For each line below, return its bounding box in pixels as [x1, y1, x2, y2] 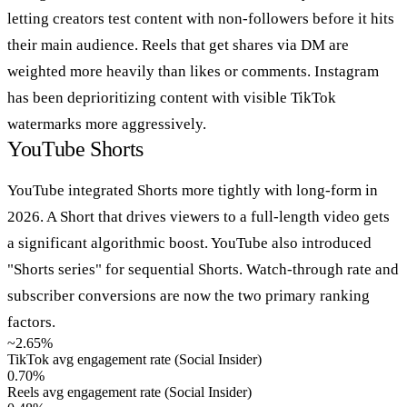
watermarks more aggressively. [7, 114, 206, 133]
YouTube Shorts [7, 136, 144, 161]
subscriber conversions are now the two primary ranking [7, 286, 370, 304]
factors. [7, 313, 55, 331]
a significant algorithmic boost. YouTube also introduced [7, 233, 372, 252]
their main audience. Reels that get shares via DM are [7, 35, 349, 54]
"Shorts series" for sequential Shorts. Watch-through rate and [7, 260, 399, 278]
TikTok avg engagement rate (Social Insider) [7, 351, 262, 367]
